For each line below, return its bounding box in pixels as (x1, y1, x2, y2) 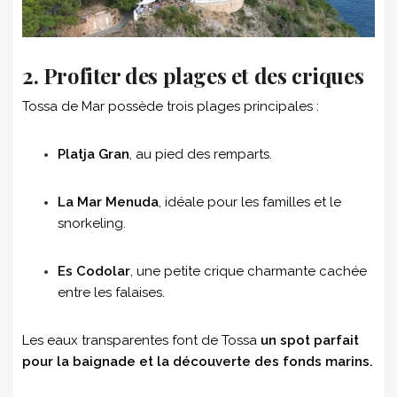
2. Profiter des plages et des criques (22, 61, 364, 90)
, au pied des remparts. (129, 146, 272, 163)
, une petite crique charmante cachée (130, 263, 367, 280)
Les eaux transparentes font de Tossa (22, 332, 261, 349)
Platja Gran (58, 146, 129, 163)
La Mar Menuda (58, 194, 159, 211)
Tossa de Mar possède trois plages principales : (22, 98, 319, 115)
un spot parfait (261, 332, 359, 349)
